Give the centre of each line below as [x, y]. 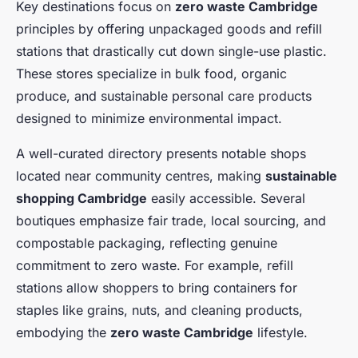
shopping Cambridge [82, 199]
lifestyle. [280, 333]
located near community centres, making [141, 176]
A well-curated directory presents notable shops [161, 154]
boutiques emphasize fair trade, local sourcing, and [171, 221]
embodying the [63, 333]
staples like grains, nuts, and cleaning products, [159, 310]
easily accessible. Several [226, 199]
